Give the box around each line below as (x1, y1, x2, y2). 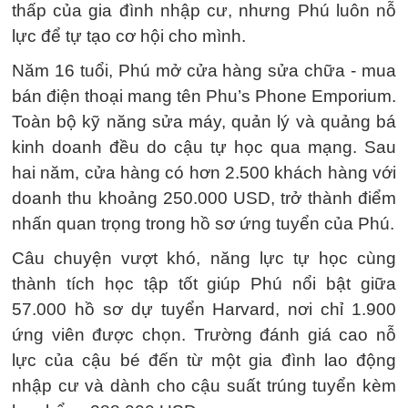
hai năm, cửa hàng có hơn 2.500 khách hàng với (12, 162, 396, 182)
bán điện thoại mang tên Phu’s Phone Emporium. (12, 86, 396, 106)
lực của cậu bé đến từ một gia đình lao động (12, 350, 396, 370)
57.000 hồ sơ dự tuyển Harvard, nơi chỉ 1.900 (12, 299, 396, 319)
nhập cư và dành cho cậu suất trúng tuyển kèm (12, 375, 396, 395)
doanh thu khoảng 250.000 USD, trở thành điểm (12, 188, 396, 208)
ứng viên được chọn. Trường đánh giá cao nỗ (12, 324, 396, 344)
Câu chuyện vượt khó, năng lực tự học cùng (12, 248, 396, 268)
